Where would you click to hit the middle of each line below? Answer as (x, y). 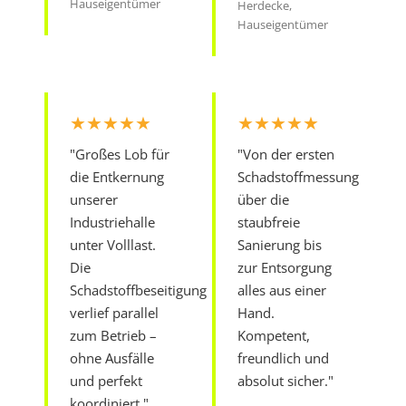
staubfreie (269, 222)
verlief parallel (115, 312)
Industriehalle (113, 222)
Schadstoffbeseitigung (139, 290)
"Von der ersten (286, 154)
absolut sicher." (285, 380)
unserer (94, 199)
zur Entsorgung (285, 267)
